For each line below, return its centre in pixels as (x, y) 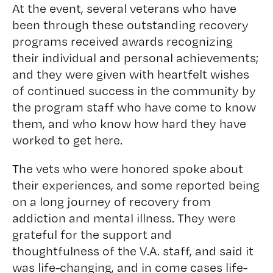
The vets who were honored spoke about (127, 168)
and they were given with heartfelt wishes (130, 74)
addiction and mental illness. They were (124, 218)
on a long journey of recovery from (111, 201)
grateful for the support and (92, 234)
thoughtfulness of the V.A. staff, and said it (133, 251)
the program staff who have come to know (134, 107)
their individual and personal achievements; (135, 58)
